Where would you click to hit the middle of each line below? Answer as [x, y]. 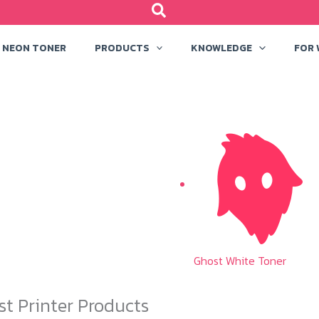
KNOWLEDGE [222, 48]
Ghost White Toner [240, 260]
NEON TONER [34, 48]
